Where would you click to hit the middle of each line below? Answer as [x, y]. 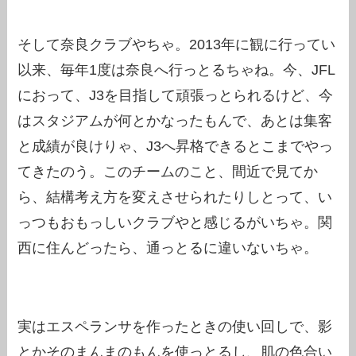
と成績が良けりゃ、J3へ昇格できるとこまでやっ [176, 146]
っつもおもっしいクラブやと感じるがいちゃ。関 [175, 222]
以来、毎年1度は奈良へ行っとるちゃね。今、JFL [177, 70]
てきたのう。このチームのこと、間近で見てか [168, 171]
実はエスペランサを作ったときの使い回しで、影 [175, 327]
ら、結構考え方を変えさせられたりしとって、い [175, 197]
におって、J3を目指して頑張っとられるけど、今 [176, 95]
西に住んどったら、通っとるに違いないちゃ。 [168, 248]
